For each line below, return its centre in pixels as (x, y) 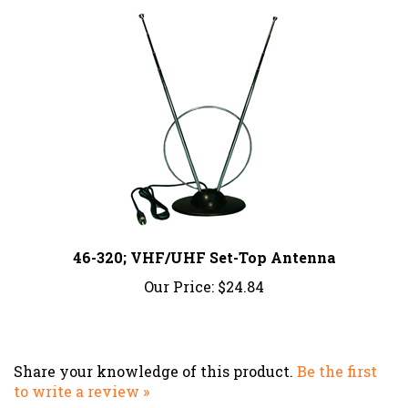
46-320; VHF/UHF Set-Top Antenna (204, 238)
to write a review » (82, 372)
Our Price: (179, 267)
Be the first (337, 352)
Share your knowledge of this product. (155, 352)
